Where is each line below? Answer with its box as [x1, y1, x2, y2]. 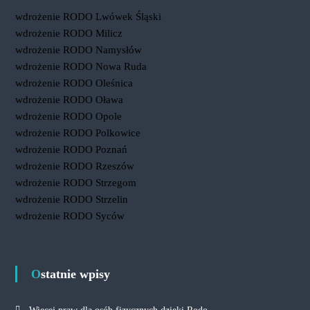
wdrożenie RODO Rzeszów [15, 161, 134, 172]
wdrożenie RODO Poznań [15, 144, 127, 155]
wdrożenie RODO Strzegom [15, 177, 136, 188]
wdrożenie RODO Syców [15, 210, 125, 221]
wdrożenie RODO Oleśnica [15, 77, 133, 89]
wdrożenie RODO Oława [15, 94, 123, 105]
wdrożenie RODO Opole [15, 111, 122, 122]
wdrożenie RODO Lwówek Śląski [15, 11, 161, 22]
